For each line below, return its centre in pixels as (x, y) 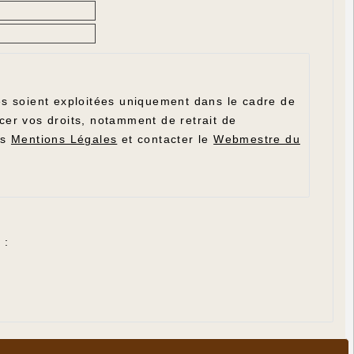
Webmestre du (257, 139)
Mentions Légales (64, 139)
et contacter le (166, 139)
